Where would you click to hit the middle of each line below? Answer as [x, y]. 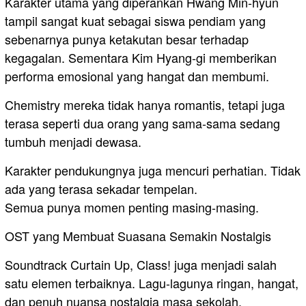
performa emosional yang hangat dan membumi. [137, 76]
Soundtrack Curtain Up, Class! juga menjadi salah [141, 265]
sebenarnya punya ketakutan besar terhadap [127, 39]
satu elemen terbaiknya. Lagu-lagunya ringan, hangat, [152, 283]
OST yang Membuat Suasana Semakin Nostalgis [138, 236]
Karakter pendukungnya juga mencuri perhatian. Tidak [153, 170]
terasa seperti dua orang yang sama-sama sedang [142, 123]
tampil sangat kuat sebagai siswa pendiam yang [135, 21]
